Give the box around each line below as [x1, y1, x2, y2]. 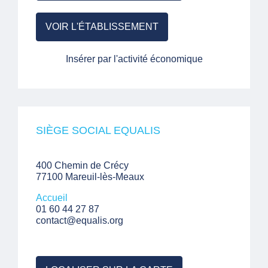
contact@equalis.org [36, 215, 123, 226]
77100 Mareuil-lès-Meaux [36, 172, 144, 182]
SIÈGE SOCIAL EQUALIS [36, 124, 160, 136]
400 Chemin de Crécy [36, 160, 129, 170]
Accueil [36, 193, 68, 203]
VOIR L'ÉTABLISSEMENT [45, 22, 159, 32]
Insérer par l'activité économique [65, 54, 203, 64]
